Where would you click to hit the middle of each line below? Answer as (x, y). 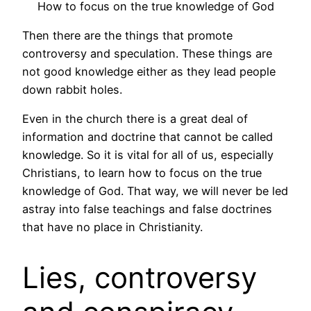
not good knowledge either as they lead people (149, 71)
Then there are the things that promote (127, 35)
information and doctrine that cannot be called (148, 137)
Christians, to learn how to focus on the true (142, 173)
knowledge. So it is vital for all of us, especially (148, 155)
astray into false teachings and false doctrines (147, 209)
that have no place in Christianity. (112, 227)
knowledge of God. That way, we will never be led (155, 191)
